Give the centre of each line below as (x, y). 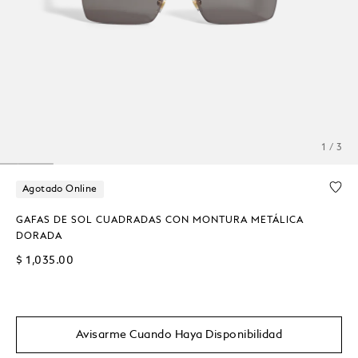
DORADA (39, 236)
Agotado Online (60, 189)
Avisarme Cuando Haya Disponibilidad (179, 334)
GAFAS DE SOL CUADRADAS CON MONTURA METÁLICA (160, 220)
